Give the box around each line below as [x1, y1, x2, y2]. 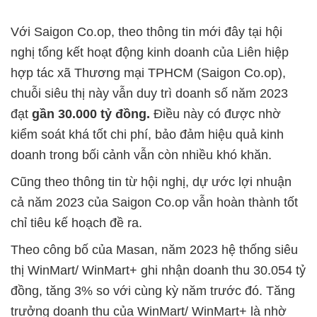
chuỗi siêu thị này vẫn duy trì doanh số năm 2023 [11, 86, 288, 101]
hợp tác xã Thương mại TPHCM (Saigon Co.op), [11, 66, 286, 81]
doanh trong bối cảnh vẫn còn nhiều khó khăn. [11, 148, 275, 163]
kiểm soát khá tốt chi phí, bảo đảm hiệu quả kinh [11, 127, 284, 142]
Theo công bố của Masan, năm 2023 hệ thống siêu [11, 243, 298, 258]
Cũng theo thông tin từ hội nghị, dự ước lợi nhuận [11, 175, 292, 190]
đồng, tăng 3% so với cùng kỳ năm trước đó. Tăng [11, 284, 295, 299]
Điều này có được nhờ [150, 107, 281, 122]
